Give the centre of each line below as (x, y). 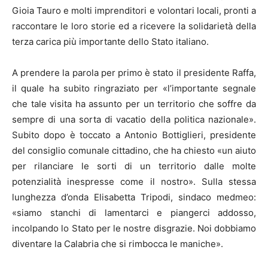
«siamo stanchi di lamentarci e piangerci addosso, (134, 212)
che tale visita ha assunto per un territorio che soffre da (134, 103)
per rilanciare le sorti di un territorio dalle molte (134, 166)
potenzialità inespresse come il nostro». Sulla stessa (134, 181)
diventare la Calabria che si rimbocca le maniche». (118, 243)
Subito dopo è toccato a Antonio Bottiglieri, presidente (134, 135)
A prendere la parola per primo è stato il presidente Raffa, (134, 72)
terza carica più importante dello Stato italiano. (110, 41)
